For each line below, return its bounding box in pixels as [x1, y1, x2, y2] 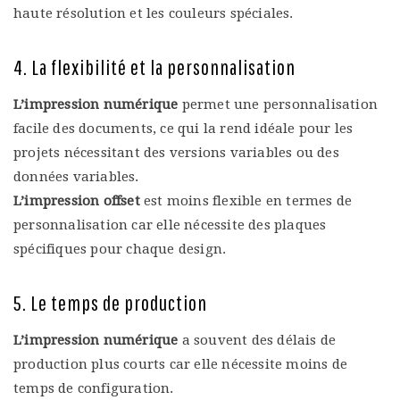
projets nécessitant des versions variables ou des [13, 144, 339, 161]
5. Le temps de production [13, 289, 207, 315]
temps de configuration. [13, 379, 174, 396]
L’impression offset [13, 192, 144, 209]
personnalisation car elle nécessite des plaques [13, 216, 327, 233]
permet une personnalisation [178, 96, 379, 112]
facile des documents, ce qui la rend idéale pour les [13, 120, 354, 137]
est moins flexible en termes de [144, 192, 353, 209]
